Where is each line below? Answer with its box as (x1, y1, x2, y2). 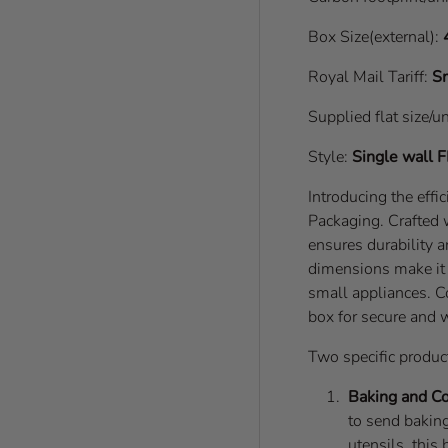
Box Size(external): (308, 25, 444, 48)
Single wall (352, 145, 438, 168)
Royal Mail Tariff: (308, 65, 429, 88)
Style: (308, 145, 353, 168)
